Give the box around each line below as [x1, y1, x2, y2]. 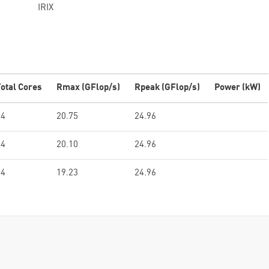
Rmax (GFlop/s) [56, 83, 120, 92]
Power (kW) [214, 83, 261, 92]
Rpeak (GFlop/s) [134, 83, 200, 92]
